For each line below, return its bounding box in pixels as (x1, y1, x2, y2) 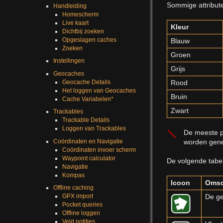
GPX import (62, 193, 93, 200)
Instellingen (53, 57, 85, 65)
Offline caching (53, 184, 94, 192)
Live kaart (62, 19, 89, 26)
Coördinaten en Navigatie (53, 137, 123, 145)
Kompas (62, 171, 85, 179)
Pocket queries (62, 201, 103, 209)
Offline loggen (62, 210, 100, 217)
